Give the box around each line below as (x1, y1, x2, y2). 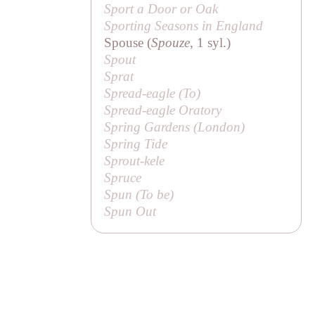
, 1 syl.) (190, 34, 231, 50)
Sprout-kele (104, 153, 165, 168)
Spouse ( (104, 34, 152, 50)
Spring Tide (104, 136, 168, 151)
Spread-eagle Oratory (104, 102, 222, 117)
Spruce (104, 169, 142, 185)
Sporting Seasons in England (104, 18, 264, 33)
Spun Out (104, 203, 157, 219)
